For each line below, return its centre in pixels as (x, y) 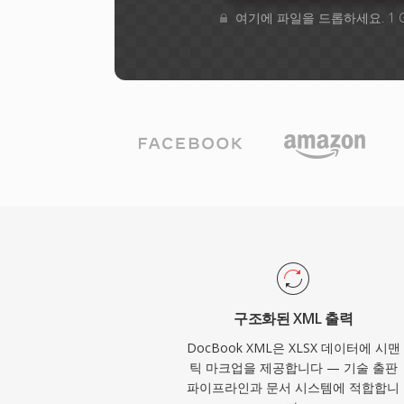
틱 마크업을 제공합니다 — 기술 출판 (293, 367)
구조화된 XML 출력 (294, 318)
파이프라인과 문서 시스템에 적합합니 (294, 387)
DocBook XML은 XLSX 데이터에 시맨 (293, 348)
